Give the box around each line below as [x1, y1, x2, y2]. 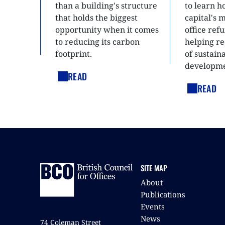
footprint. [55, 48, 92, 59]
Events [141, 201, 165, 211]
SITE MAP [141, 162, 167, 173]
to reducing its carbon [55, 36, 140, 47]
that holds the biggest [55, 12, 138, 23]
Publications [141, 189, 185, 199]
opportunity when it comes [55, 24, 159, 35]
